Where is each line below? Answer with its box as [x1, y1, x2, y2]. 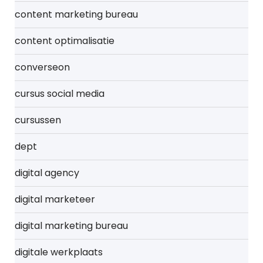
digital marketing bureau [15, 219, 128, 232]
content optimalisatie [15, 34, 114, 48]
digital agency [15, 166, 79, 180]
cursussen [15, 113, 61, 127]
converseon [15, 60, 70, 74]
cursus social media [15, 87, 104, 100]
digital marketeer [15, 193, 95, 206]
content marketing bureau [15, 8, 138, 21]
